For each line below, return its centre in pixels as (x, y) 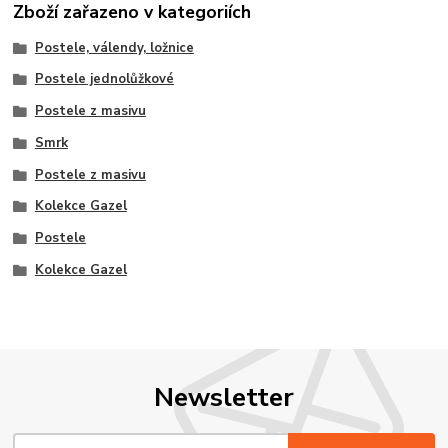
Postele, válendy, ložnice (114, 47)
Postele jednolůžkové (104, 79)
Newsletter (224, 397)
